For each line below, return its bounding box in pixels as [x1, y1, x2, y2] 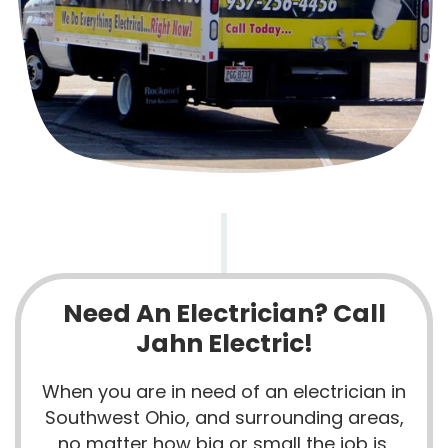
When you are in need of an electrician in [42, 379, 406, 405]
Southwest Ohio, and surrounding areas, [44, 405, 404, 431]
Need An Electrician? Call [62, 296, 386, 332]
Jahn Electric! [135, 326, 313, 362]
